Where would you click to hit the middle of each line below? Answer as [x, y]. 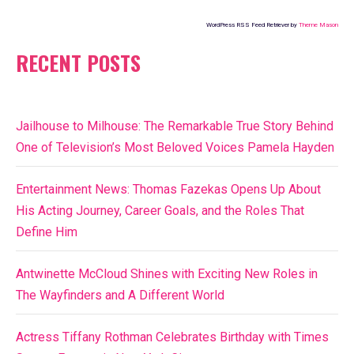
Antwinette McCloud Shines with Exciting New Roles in [167, 274]
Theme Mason [318, 25]
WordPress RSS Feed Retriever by [252, 25]
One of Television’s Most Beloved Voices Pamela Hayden [175, 148]
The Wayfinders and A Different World [120, 296]
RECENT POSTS [78, 63]
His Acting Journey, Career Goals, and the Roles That [160, 211]
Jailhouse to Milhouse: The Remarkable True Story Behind [175, 126]
